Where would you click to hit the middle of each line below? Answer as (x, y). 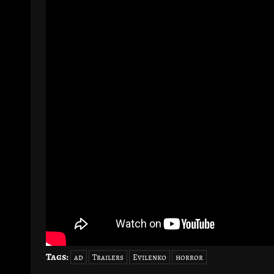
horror (189, 257)
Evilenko (150, 257)
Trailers (108, 257)
